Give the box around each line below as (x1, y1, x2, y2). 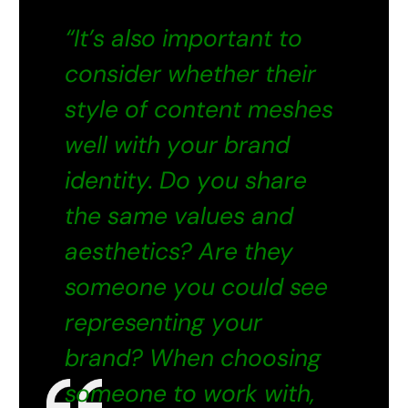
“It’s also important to (65, 22, 303, 54)
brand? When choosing (65, 342, 322, 373)
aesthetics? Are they (65, 235, 294, 267)
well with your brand (65, 128, 291, 160)
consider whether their (65, 57, 317, 89)
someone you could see (65, 270, 329, 302)
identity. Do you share (65, 164, 308, 196)
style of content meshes (65, 93, 334, 125)
